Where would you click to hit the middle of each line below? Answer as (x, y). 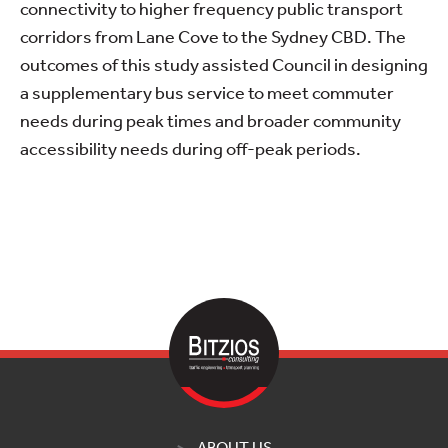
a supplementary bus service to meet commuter (207, 91)
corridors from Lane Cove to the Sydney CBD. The (213, 35)
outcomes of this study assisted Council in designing (224, 63)
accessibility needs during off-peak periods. (190, 147)
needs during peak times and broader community (210, 119)
